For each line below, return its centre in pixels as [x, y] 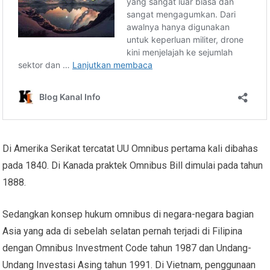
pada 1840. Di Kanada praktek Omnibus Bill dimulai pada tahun [133, 165]
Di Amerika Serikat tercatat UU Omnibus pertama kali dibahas [130, 148]
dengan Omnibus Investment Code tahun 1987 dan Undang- [127, 248]
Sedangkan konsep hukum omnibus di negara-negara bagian [128, 214]
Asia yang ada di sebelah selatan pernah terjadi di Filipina [123, 231]
